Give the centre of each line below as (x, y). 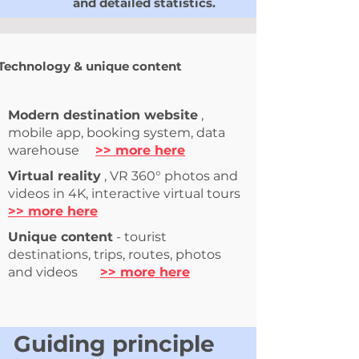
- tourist (140, 237)
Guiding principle (114, 344)
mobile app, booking (74, 133)
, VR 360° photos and (169, 176)
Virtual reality (54, 176)
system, (168, 133)
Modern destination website (103, 115)
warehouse (44, 150)
